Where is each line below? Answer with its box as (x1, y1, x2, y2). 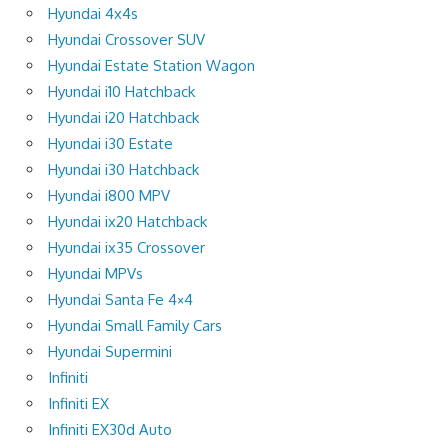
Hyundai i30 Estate (48, 133, 173, 153)
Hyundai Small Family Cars (48, 315, 222, 335)
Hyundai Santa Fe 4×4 (48, 289, 193, 309)
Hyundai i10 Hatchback (48, 81, 195, 101)
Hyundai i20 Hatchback (48, 107, 199, 127)
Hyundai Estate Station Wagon (48, 55, 255, 75)
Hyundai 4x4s (48, 3, 138, 23)
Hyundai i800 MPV (48, 185, 170, 205)
